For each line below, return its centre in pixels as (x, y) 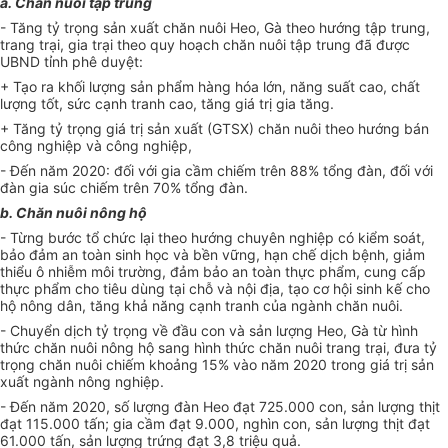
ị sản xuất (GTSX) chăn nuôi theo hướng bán (284, 129)
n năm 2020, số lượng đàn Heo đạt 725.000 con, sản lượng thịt (234, 407)
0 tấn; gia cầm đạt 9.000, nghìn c (181, 424)
